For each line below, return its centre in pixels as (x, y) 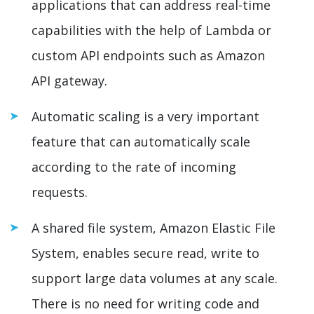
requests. (61, 192)
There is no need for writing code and (145, 303)
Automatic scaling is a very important (145, 116)
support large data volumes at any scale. (155, 278)
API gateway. (69, 80)
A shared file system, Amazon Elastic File (153, 227)
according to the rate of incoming (134, 166)
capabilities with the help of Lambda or (151, 30)
